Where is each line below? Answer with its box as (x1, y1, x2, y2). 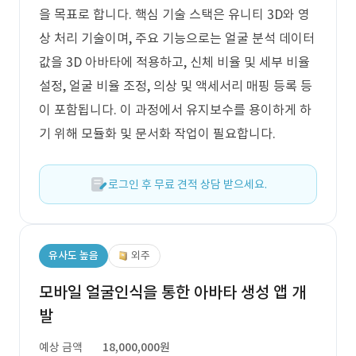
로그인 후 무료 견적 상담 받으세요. (108, 177, 267, 192)
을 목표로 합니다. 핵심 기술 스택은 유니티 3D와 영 (39, 6, 310, 22)
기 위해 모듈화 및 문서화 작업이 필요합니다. (39, 126, 276, 141)
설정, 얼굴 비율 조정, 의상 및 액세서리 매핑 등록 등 (39, 78, 312, 94)
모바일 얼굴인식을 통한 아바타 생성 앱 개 (39, 282, 306, 303)
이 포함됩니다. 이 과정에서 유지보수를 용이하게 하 (39, 102, 311, 118)
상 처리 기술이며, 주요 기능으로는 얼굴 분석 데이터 (39, 30, 315, 46)
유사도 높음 (48, 249, 99, 262)
